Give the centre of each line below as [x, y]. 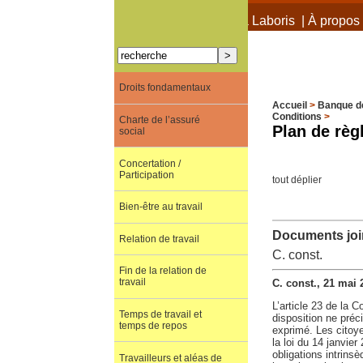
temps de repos [153, 326]
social [132, 131]
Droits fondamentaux [164, 88]
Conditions [297, 117]
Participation [146, 175]
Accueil [289, 106]
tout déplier [297, 179]
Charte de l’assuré [159, 120]
